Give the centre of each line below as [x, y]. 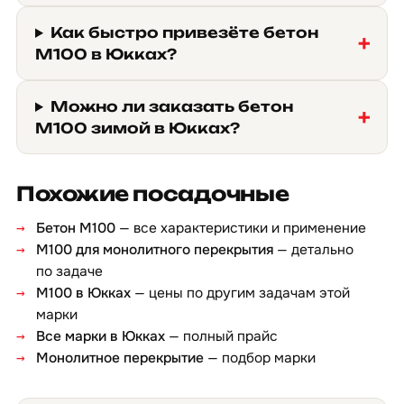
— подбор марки [260, 358]
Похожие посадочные [153, 193]
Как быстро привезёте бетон [184, 32]
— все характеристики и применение [241, 228]
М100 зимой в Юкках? [138, 128]
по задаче [69, 271]
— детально [313, 250]
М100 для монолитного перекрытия [155, 250]
